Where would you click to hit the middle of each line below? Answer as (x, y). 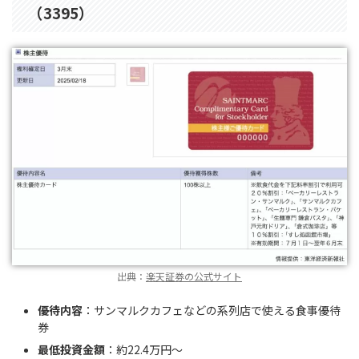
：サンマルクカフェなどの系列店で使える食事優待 (212, 310)
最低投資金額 (71, 349)
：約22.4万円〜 (144, 349)
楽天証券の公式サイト (194, 276)
